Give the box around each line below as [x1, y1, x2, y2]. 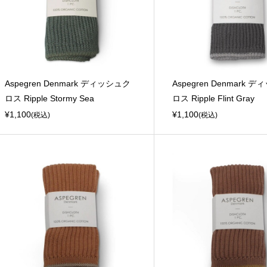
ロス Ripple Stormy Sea [4, 93, 94, 103]
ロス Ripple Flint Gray [172, 93, 254, 103]
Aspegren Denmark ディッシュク [4, 78, 131, 88]
